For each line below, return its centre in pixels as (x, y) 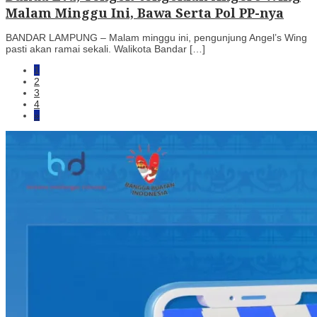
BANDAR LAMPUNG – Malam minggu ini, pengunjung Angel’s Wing (156, 37)
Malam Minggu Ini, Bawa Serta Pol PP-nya (145, 12)
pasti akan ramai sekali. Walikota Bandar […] (105, 48)
